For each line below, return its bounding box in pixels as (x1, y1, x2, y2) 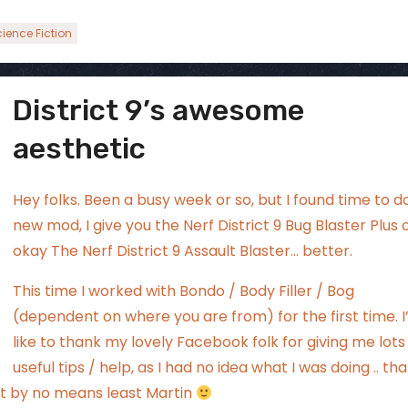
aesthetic (13, 131, 146, 166)
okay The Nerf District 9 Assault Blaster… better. (13, 240, 352, 261)
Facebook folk (177, 331, 279, 352)
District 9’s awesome (13, 93, 304, 127)
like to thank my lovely (13, 331, 177, 352)
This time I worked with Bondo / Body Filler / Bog (13, 280, 354, 301)
